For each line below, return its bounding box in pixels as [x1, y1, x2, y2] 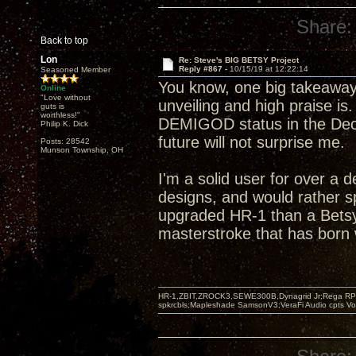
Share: [296, 16, 353, 37]
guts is [41, 102, 64, 110]
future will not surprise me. [158, 133, 345, 151]
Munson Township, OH [41, 145, 123, 154]
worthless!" [41, 110, 80, 119]
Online [41, 83, 66, 92]
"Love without [41, 93, 91, 102]
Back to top [41, 35, 88, 46]
